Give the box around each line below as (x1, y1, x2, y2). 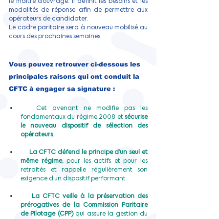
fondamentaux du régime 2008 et (21, 113, 125, 121)
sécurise (125, 113, 148, 121)
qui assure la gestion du (75, 210, 148, 218)
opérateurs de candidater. (9, 15, 88, 22)
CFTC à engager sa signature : (9, 85, 115, 92)
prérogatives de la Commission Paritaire (21, 201, 148, 209)
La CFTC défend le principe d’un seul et (29, 148, 148, 156)
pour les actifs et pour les (63, 157, 148, 165)
